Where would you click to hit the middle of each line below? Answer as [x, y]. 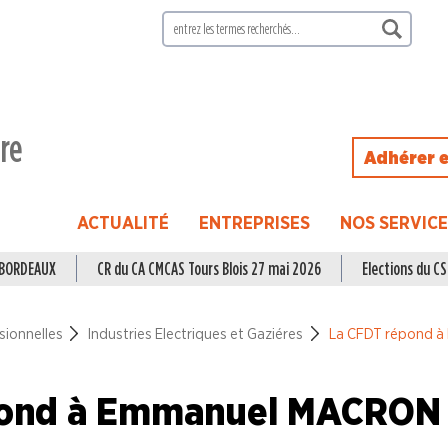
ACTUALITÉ [123, 222]
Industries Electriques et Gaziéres [195, 334]
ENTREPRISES [254, 222]
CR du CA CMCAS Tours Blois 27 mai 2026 [209, 268]
